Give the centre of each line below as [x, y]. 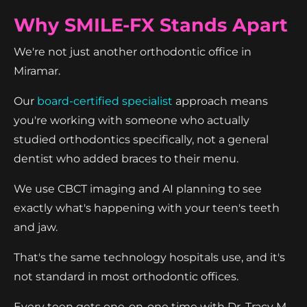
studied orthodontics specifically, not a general [141, 139]
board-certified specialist [105, 101]
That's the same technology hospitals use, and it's [149, 257]
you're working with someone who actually [132, 120]
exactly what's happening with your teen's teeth [147, 208]
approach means [220, 101]
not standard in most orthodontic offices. [126, 276]
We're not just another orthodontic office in [133, 51]
